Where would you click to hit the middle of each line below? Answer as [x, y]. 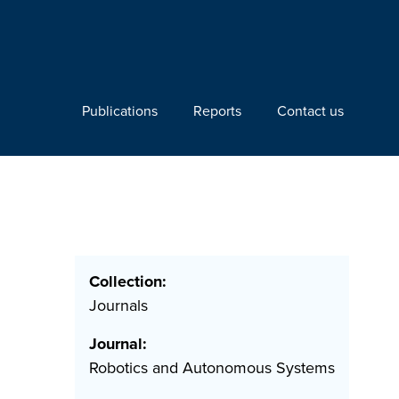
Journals [118, 305]
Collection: [128, 281]
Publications [120, 111]
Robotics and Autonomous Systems [212, 368]
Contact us [310, 111]
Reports [217, 111]
